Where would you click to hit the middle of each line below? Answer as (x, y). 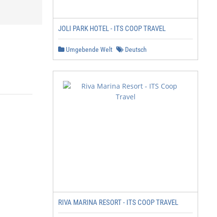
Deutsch (135, 49)
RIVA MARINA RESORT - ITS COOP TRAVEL (118, 202)
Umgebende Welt (88, 49)
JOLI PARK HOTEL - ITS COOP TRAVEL (112, 29)
